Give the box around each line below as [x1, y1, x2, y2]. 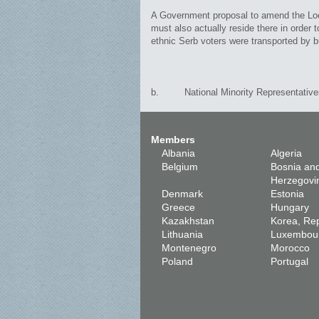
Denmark [162, 188, 203, 199]
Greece [162, 202, 195, 213]
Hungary [271, 202, 310, 213]
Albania [162, 147, 195, 159]
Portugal [271, 256, 309, 267]
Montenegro [162, 242, 216, 253]
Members [151, 134, 195, 145]
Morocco [271, 242, 310, 253]
